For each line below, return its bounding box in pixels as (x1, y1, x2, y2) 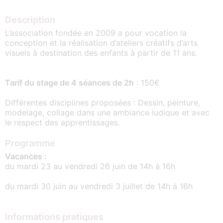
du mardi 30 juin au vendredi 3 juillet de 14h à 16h (5, 181, 193, 191)
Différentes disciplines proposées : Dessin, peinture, (5, 97, 200, 108)
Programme (5, 137, 55, 148)
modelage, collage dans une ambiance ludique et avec (5, 107, 210, 117)
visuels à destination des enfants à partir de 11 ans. (5, 47, 197, 58)
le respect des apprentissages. (5, 117, 120, 127)
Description (5, 14, 55, 25)
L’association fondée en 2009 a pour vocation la (5, 27, 187, 38)
